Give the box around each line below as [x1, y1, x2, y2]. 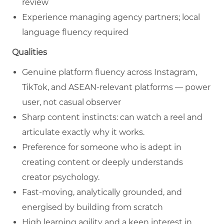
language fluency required [22, 27, 128, 37]
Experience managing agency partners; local [22, 12, 200, 22]
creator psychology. [22, 172, 99, 182]
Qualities [12, 47, 47, 57]
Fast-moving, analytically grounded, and [22, 187, 182, 197]
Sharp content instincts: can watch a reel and [22, 112, 202, 122]
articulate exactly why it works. [22, 127, 144, 137]
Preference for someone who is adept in [22, 142, 181, 152]
